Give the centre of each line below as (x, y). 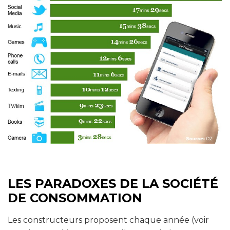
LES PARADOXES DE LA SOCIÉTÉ (113, 183)
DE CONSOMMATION (75, 198)
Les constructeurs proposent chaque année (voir (108, 220)
